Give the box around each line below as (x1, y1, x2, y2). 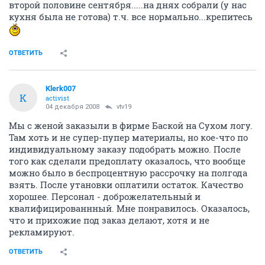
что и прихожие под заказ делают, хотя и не (9, 214, 209, 226)
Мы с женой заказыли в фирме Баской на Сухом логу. (9, 119, 253, 131)
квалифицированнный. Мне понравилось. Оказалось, (9, 202, 250, 214)
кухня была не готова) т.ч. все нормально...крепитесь (9, 11, 253, 22)
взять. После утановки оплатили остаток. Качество (9, 179, 243, 190)
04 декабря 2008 (46, 103, 99, 111)
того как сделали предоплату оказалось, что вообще (9, 155, 245, 167)
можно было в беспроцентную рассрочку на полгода (9, 167, 247, 179)
